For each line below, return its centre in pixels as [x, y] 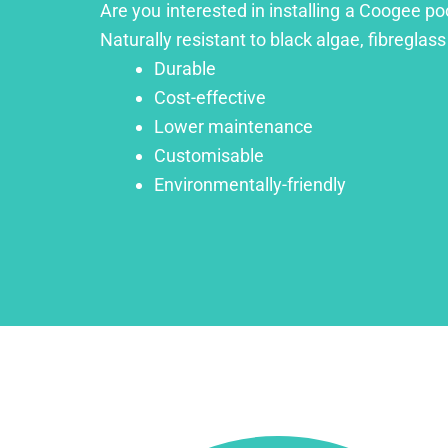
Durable [185, 68]
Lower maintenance [233, 126]
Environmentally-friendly [250, 184]
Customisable [209, 155]
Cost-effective [210, 97]
